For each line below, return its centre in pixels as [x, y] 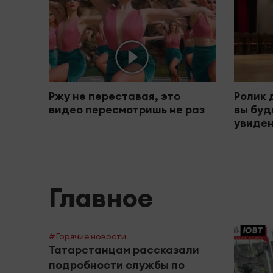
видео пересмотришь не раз [127, 110]
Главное [101, 198]
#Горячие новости [87, 237]
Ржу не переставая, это [115, 96]
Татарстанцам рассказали [124, 250]
